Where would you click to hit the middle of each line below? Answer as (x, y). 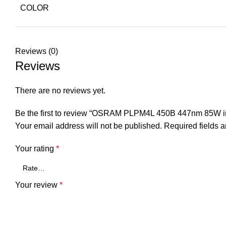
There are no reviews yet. (60, 91)
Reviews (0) (37, 51)
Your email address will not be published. (89, 126)
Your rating (36, 149)
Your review (37, 185)
